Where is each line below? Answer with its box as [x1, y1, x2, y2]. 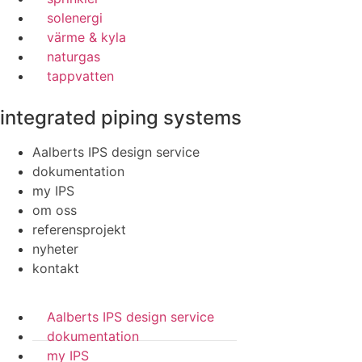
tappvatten [47, 67, 114, 84]
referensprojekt [32, 221, 126, 238]
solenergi [47, 9, 103, 26]
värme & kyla [47, 28, 126, 45]
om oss [32, 201, 77, 218]
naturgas [47, 48, 100, 65]
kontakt [32, 259, 79, 276]
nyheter [32, 240, 78, 257]
